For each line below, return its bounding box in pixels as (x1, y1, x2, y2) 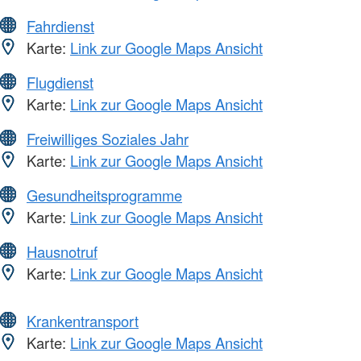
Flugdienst (27, 71, 93, 93)
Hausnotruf (27, 240, 98, 262)
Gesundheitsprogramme (27, 184, 182, 205)
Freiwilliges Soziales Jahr (27, 127, 189, 149)
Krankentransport (27, 309, 139, 331)
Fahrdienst (27, 15, 94, 36)
